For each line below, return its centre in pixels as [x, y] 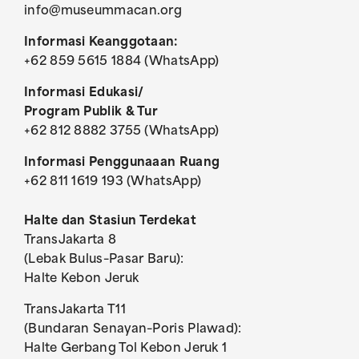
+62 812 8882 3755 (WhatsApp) [122, 132]
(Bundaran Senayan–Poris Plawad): [133, 330]
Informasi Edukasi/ [84, 93]
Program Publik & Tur [91, 113]
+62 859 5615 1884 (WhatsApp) [122, 62]
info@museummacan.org [103, 12]
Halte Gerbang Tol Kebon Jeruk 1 [126, 349]
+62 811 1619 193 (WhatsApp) [113, 182]
